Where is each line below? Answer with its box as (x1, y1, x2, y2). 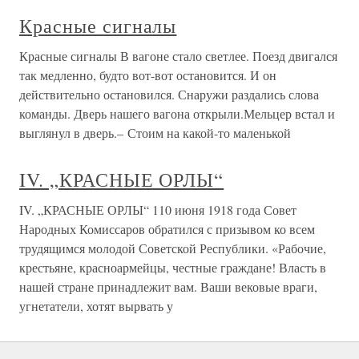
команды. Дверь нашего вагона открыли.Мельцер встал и (19, 105, 335, 123)
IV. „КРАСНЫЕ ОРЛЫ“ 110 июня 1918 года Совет (19, 201, 296, 219)
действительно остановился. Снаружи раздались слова (19, 86, 319, 103)
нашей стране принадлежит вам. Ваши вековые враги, (19, 278, 317, 296)
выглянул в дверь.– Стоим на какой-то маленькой (19, 124, 291, 142)
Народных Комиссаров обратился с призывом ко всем (19, 220, 315, 238)
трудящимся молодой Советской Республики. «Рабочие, (19, 240, 326, 257)
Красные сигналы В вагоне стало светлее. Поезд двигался (19, 47, 337, 65)
